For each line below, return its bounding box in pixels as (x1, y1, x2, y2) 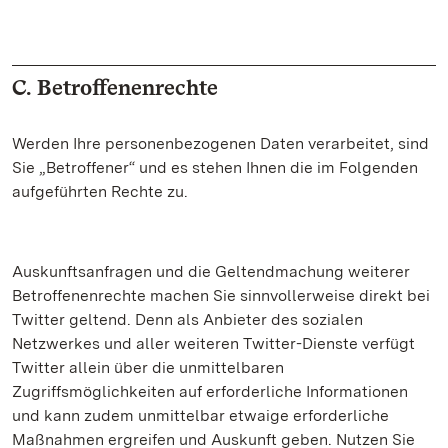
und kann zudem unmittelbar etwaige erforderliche (12, 406, 389, 425)
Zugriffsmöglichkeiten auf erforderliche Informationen (12, 382, 408, 401)
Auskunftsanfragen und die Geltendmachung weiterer (12, 262, 410, 281)
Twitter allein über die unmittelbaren (12, 358, 284, 377)
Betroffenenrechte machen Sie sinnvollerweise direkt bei (12, 286, 430, 305)
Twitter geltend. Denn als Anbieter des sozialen (12, 310, 363, 329)
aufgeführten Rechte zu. (12, 182, 188, 201)
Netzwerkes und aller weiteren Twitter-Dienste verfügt (12, 334, 415, 353)
